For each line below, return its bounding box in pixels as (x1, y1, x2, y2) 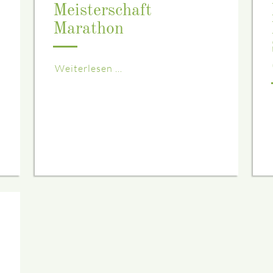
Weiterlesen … (55, 62, 122, 75)
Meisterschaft (53, 2, 152, 20)
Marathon (53, 21, 124, 38)
